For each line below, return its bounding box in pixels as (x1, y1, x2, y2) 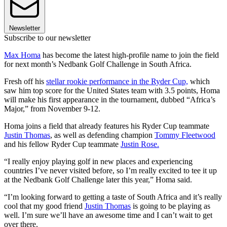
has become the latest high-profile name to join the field (41, 51, 219, 60)
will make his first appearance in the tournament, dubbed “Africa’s (4, 95, 215, 104)
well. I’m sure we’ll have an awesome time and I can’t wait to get (4, 211, 212, 220)
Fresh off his (4, 77, 46, 86)
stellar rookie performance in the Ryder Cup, (46, 77, 188, 86)
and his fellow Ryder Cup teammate (4, 140, 121, 149)
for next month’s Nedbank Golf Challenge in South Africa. (4, 60, 192, 69)
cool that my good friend (4, 202, 85, 211)
